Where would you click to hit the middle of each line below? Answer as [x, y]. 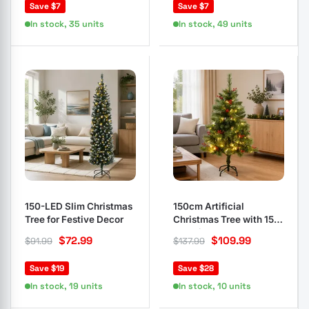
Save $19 [47, 268]
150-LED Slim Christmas [79, 206]
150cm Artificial [209, 206]
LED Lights [197, 232]
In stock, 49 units [216, 24]
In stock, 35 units [67, 24]
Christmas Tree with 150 [227, 219]
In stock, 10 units [215, 286]
